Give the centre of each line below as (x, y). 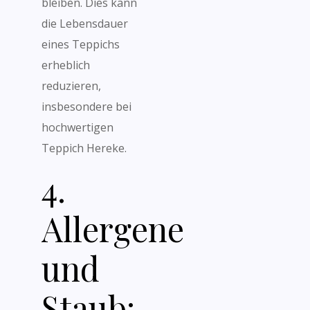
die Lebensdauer (85, 24)
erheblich (66, 65)
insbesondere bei (86, 107)
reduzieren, (71, 86)
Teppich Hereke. (84, 148)
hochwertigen (77, 127)
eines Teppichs (81, 44)
